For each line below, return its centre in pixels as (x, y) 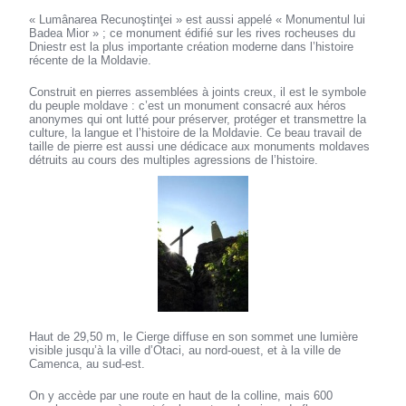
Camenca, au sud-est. (87, 364)
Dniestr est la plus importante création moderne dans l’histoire (192, 47)
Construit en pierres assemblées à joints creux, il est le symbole (198, 92)
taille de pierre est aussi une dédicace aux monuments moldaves (200, 147)
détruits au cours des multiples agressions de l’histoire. (174, 160)
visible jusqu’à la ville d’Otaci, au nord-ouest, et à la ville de (185, 351)
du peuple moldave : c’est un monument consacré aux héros (188, 106)
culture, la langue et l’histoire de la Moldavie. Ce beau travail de (196, 133)
